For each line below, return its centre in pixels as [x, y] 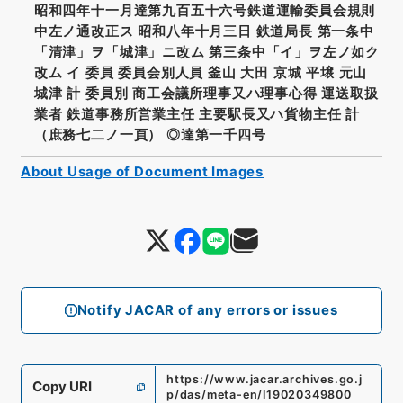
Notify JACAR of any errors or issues [207, 310]
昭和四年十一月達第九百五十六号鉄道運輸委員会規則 [205, 10]
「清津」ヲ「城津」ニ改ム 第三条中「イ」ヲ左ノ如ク [206, 52]
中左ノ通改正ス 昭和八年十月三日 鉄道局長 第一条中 [204, 31]
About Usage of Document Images [142, 172]
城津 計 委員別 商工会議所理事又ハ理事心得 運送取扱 [206, 93]
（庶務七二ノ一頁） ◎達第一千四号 [150, 134]
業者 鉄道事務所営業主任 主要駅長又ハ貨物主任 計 [197, 114]
